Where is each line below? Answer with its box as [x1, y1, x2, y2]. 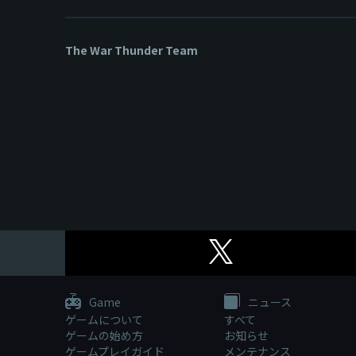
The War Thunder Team [65, 41, 198, 58]
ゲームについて [65, 311, 143, 328]
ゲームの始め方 [65, 327, 143, 344]
